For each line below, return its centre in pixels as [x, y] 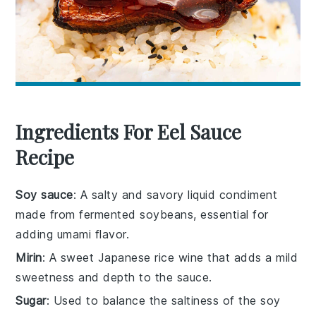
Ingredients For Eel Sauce [129, 132]
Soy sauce [44, 195]
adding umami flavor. [73, 235]
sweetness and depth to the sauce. [114, 278]
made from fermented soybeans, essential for [142, 215]
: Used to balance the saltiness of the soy [163, 301]
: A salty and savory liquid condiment [175, 195]
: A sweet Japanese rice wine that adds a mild [170, 258]
